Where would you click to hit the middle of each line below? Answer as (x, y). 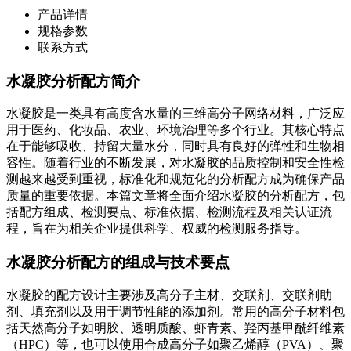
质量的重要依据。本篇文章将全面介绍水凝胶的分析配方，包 (175, 196)
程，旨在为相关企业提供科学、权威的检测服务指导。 (157, 229)
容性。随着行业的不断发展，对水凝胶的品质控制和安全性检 (175, 163)
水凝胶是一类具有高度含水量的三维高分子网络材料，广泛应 (175, 114)
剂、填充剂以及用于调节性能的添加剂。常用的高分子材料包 (175, 311)
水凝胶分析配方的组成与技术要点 (118, 262)
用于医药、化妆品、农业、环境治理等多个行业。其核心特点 (175, 130)
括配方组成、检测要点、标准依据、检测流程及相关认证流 (169, 212)
